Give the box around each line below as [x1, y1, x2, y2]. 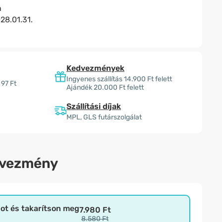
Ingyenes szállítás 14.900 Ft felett [66, 75, 172, 83]
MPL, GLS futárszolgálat [66, 113, 142, 121]
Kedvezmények [66, 63, 124, 73]
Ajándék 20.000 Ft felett [66, 83, 144, 92]
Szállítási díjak [66, 102, 121, 111]
